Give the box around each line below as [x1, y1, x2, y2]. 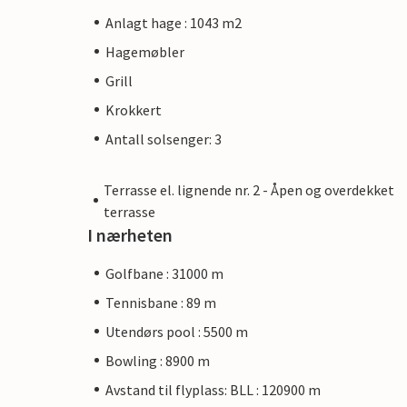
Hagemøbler [105, 42, 184, 61]
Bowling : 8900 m [105, 351, 210, 370]
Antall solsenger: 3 [105, 129, 222, 148]
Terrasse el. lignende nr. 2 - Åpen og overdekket [104, 180, 395, 199]
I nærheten [87, 223, 173, 246]
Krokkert [105, 100, 162, 119]
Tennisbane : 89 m [105, 293, 216, 312]
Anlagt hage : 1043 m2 [105, 13, 242, 32]
